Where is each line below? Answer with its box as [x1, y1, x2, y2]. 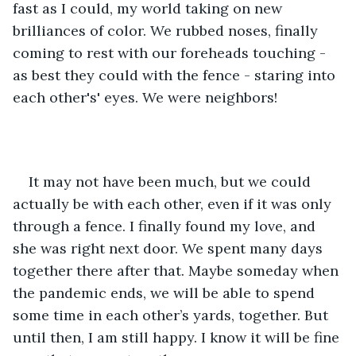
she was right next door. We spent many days [13, 238, 327, 257]
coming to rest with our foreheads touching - [13, 43, 330, 62]
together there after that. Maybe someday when [13, 261, 342, 280]
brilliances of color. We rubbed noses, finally [13, 21, 322, 40]
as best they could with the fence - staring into [13, 65, 339, 84]
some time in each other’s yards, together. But [13, 305, 332, 324]
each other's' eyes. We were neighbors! [13, 87, 277, 106]
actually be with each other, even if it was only [13, 194, 335, 213]
